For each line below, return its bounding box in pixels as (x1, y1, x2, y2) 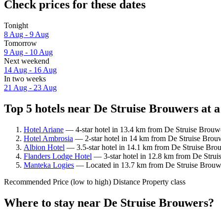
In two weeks (4, 74, 46, 83)
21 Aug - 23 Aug (4, 83, 57, 92)
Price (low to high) (53, 177, 111, 186)
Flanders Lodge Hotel (24, 151, 92, 160)
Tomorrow (4, 39, 37, 48)
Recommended (4, 177, 51, 186)
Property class (142, 177, 185, 186)
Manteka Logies (24, 160, 74, 169)
